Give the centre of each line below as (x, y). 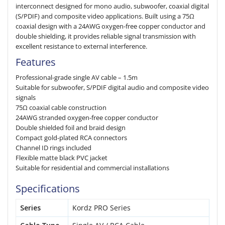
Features (36, 62)
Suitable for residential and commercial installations (92, 168)
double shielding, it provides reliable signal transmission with (106, 36)
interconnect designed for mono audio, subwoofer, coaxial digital (112, 6)
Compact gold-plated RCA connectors (71, 138)
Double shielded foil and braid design (71, 128)
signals (26, 97)
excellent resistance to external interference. (81, 46)
